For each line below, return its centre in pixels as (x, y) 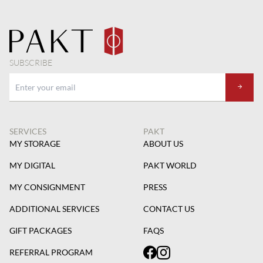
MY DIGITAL (32, 165)
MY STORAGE (35, 144)
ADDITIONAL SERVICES (54, 209)
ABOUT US (163, 144)
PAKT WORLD (170, 165)
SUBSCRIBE (31, 63)
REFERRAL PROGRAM (51, 252)
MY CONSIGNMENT (47, 187)
